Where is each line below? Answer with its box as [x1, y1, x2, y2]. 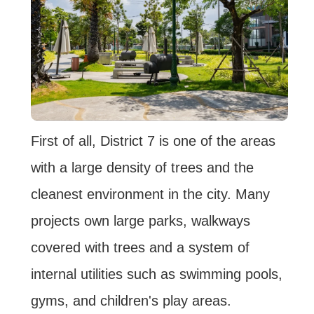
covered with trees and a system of [30, 240, 250, 256]
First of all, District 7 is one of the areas [30, 133, 275, 149]
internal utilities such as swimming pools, [30, 266, 282, 282]
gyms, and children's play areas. [30, 293, 231, 309]
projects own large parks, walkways [30, 213, 250, 229]
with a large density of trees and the [30, 160, 254, 176]
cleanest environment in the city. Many [30, 186, 270, 203]
